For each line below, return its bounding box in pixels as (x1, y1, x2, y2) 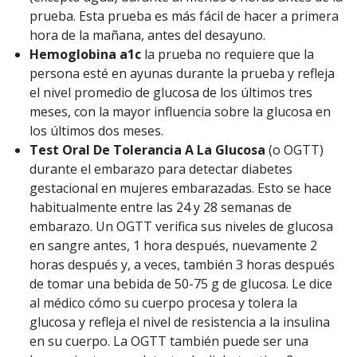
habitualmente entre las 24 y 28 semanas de (29, 198, 292, 216)
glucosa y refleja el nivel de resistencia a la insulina (29, 312, 330, 331)
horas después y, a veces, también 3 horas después (29, 255, 335, 273)
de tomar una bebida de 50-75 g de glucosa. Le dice (29, 274, 332, 292)
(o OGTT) (265, 140, 324, 159)
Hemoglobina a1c (29, 45, 141, 63)
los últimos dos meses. (29, 121, 163, 139)
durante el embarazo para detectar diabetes (29, 159, 292, 178)
